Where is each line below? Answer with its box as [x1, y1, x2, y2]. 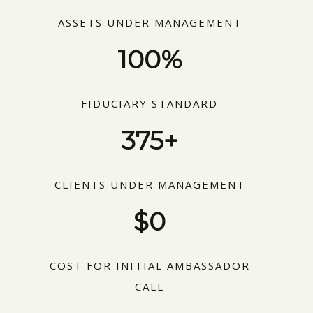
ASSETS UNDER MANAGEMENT [57, 15, 242, 29]
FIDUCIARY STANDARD [81, 96, 218, 110]
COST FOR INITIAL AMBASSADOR [49, 258, 250, 272]
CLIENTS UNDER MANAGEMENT [54, 177, 245, 191]
